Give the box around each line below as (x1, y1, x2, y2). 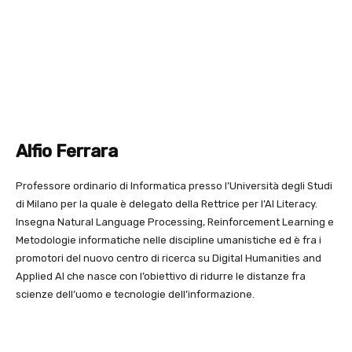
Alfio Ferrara (16, 141, 118, 163)
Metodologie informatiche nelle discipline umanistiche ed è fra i (16, 234, 321, 247)
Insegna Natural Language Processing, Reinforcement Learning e (16, 216, 334, 229)
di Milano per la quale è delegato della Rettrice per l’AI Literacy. (16, 198, 317, 211)
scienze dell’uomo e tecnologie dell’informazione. (16, 288, 255, 301)
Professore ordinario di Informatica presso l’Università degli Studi (16, 180, 332, 192)
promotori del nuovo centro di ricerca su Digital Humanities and (16, 252, 321, 265)
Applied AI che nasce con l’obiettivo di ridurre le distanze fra (16, 270, 306, 283)
